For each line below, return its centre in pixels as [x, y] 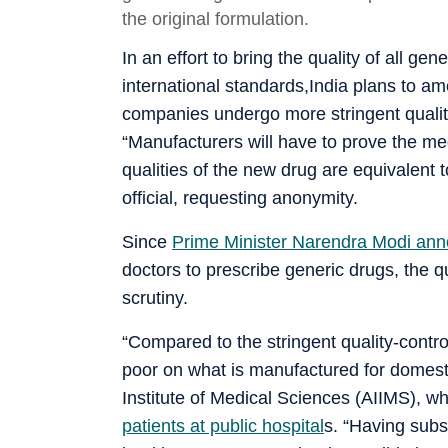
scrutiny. [155, 297]
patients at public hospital [223, 425]
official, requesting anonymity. [240, 197]
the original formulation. [215, 18]
